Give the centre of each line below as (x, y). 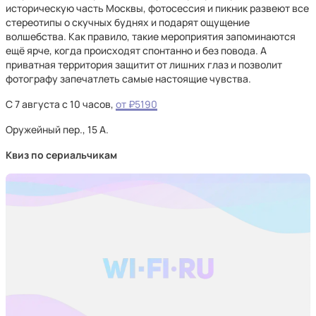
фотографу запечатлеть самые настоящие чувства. (128, 79)
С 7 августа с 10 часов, (61, 104)
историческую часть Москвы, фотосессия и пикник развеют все (157, 8)
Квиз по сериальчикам (61, 155)
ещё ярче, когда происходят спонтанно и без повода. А (136, 50)
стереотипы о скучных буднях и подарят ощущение (128, 22)
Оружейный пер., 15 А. (57, 129)
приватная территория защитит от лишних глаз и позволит (144, 65)
